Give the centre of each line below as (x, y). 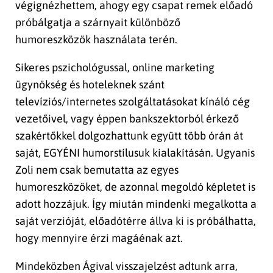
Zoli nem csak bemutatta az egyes (97, 170)
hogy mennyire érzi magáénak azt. (99, 238)
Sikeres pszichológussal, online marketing (115, 68)
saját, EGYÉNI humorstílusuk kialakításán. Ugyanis (135, 153)
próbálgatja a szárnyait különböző (98, 23)
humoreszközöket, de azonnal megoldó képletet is (135, 187)
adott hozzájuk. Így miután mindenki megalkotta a (136, 204)
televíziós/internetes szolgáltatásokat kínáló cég (133, 102)
